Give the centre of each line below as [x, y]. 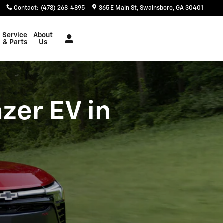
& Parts [15, 42]
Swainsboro [156, 8]
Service [15, 35]
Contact [25, 8]
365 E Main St [118, 8]
